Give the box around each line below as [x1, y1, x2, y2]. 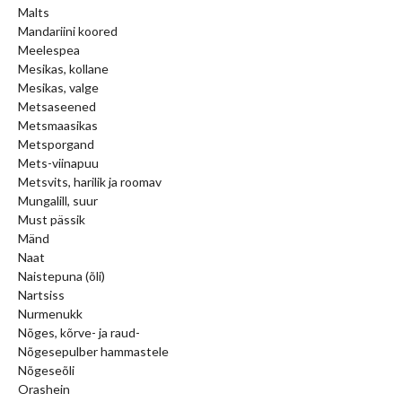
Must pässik [18, 211, 85, 227]
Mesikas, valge [18, 79, 99, 95]
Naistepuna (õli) [18, 267, 105, 284]
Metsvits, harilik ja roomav [18, 173, 162, 189]
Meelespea [18, 41, 80, 57]
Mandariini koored [18, 22, 118, 39]
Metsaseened [18, 98, 96, 114]
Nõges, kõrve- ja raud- [18, 324, 140, 340]
